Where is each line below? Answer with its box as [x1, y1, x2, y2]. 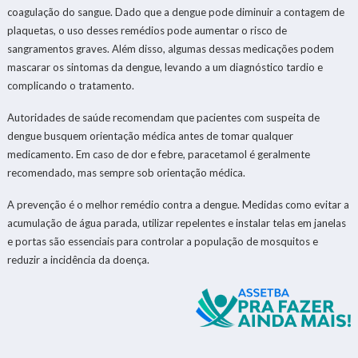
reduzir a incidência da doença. [6, 253, 149, 266]
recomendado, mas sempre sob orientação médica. [6, 165, 245, 179]
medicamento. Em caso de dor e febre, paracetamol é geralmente [6, 147, 310, 161]
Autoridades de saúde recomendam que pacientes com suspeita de [6, 110, 320, 124]
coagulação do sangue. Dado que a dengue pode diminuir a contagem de [6, 5, 344, 18]
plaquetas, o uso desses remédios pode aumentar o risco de [6, 23, 287, 37]
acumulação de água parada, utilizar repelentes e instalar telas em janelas [6, 216, 346, 229]
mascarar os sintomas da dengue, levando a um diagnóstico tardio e [6, 60, 323, 74]
